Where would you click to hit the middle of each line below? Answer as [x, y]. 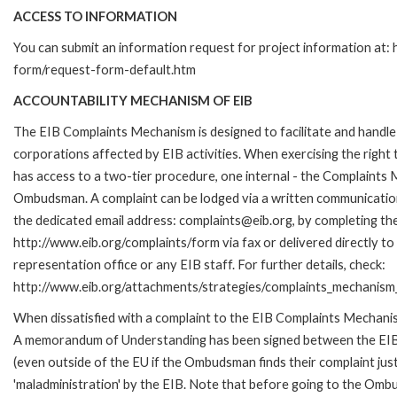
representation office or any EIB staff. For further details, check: [199, 264]
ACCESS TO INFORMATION [95, 16]
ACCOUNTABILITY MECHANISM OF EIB [133, 100]
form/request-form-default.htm [105, 69]
